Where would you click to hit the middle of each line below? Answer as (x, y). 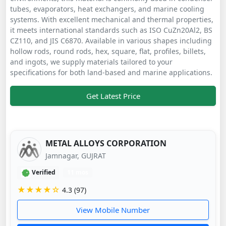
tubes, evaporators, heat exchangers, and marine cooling (107, 9)
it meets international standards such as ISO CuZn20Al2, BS (111, 30)
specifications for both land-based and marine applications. (111, 73)
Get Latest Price (113, 96)
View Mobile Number (113, 210)
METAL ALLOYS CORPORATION (106, 143)
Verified (43, 172)
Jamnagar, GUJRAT (75, 155)
